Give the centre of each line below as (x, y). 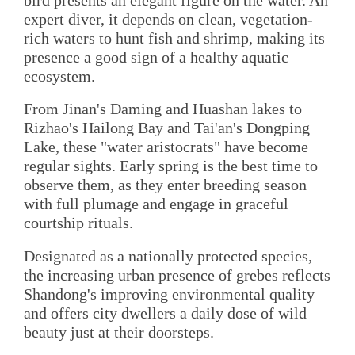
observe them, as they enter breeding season (165, 185)
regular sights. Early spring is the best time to (171, 166)
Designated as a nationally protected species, (168, 256)
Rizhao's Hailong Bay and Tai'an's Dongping (167, 128)
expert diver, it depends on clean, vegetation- (168, 19)
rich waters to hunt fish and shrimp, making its (174, 38)
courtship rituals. (78, 223)
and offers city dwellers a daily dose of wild (165, 313)
